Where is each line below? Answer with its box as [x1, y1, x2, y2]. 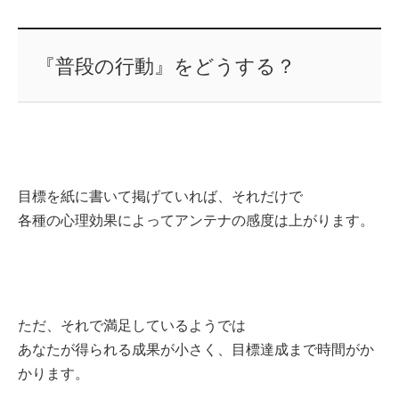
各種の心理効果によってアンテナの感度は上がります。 [18, 212, 374, 228]
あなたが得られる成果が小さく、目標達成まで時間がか [18, 341, 374, 357]
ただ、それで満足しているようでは [18, 317, 246, 333]
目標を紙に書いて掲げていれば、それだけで [18, 188, 303, 204]
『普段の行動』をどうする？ [35, 54, 296, 77]
